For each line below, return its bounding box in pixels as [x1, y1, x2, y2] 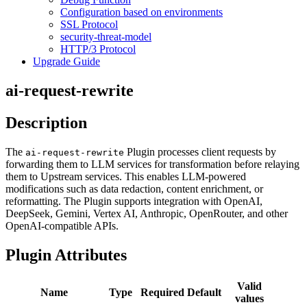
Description [5, 113, 87, 132]
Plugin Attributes [5, 245, 127, 264]
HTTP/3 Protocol [60, 43, 136, 55]
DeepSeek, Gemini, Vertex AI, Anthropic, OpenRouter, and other [5, 207, 288, 219]
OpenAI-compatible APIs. [5, 219, 119, 232]
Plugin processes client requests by [124, 145, 276, 158]
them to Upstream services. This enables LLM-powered [5, 170, 246, 182]
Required [140, 286, 184, 298]
